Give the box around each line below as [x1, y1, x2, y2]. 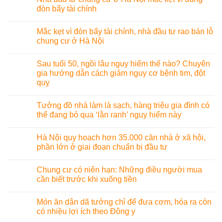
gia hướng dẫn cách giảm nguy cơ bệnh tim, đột [37, 69, 205, 78]
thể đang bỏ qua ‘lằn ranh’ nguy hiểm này [37, 111, 181, 119]
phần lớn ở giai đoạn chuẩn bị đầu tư [37, 143, 167, 152]
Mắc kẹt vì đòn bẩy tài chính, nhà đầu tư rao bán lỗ [37, 27, 213, 36]
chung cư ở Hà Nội [37, 37, 104, 46]
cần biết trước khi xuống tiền [37, 175, 137, 184]
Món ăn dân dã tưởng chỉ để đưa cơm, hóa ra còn [37, 198, 212, 207]
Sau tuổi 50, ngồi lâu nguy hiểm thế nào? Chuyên [37, 59, 210, 68]
